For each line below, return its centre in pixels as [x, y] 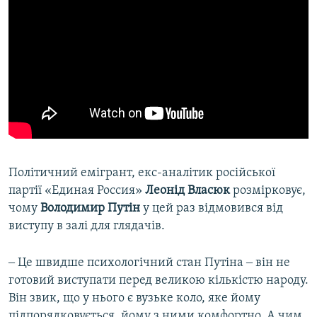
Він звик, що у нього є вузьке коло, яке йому [134, 299]
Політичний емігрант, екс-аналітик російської [142, 173]
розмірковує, [268, 191]
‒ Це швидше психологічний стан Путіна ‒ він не [149, 263]
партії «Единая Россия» [77, 191]
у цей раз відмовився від [213, 209]
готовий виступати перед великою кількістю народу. [158, 281]
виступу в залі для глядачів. [87, 226]
